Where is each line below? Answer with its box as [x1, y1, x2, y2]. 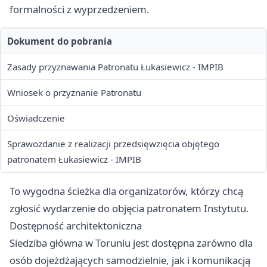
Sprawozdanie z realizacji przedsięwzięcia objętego [7, 138, 219, 150]
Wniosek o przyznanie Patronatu [7, 86, 141, 99]
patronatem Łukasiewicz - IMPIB [7, 153, 141, 166]
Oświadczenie [7, 112, 65, 125]
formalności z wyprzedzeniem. [10, 2, 150, 17]
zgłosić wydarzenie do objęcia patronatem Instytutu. [10, 201, 249, 216]
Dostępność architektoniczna [10, 219, 142, 233]
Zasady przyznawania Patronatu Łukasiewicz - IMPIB [7, 61, 223, 73]
